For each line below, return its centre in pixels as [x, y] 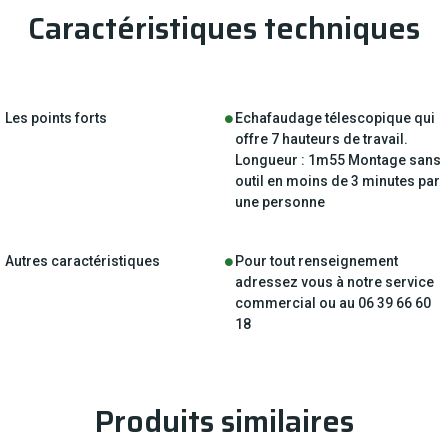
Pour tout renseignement [316, 260]
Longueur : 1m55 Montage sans [337, 159]
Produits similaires [224, 421]
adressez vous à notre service [334, 281]
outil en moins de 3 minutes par [337, 180]
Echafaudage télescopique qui [334, 117]
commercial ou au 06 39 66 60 [332, 302]
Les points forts [56, 117]
